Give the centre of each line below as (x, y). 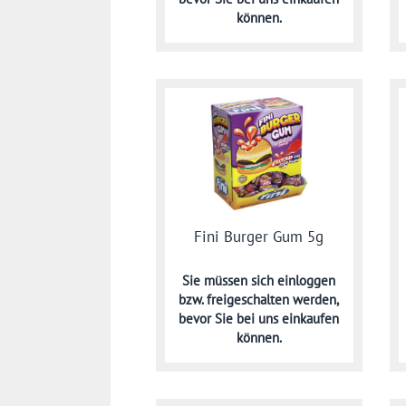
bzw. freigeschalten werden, (259, 300)
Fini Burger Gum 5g (259, 236)
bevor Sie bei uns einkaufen (259, 319)
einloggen (307, 281)
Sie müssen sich (230, 281)
